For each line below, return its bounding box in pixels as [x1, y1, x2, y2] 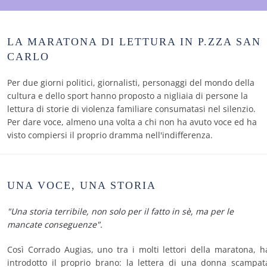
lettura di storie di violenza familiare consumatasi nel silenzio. [7, 103, 256, 114]
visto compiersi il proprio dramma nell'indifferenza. [7, 129, 213, 141]
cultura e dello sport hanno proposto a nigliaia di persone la [7, 90, 248, 101]
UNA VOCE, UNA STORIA [7, 179, 156, 191]
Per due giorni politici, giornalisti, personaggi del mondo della [7, 77, 254, 88]
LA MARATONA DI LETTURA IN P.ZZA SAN [7, 36, 261, 48]
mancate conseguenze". [7, 219, 103, 230]
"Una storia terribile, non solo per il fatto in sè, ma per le [7, 206, 234, 217]
